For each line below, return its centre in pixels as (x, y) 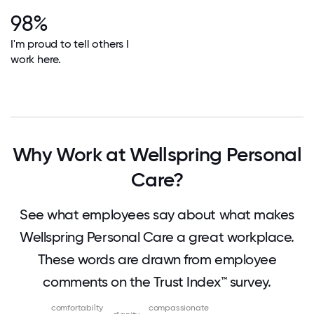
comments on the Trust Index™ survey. (157, 282)
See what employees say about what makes (157, 214)
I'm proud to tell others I (70, 44)
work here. (36, 59)
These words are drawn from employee (157, 259)
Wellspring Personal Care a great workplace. (157, 237)
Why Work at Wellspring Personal (157, 155)
